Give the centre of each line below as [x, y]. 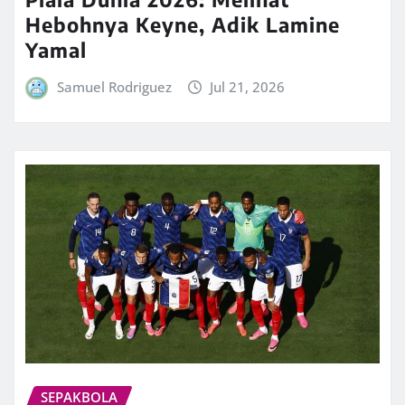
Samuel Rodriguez [114, 87]
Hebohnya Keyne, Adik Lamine [183, 25]
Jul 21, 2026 [248, 87]
